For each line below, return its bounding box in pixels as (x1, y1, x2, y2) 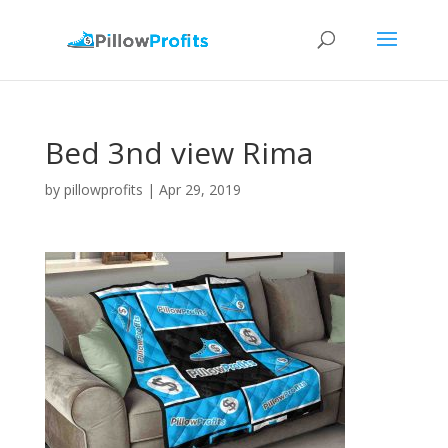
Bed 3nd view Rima (44, 132, 313, 173)
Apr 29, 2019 (158, 180, 241, 199)
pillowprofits (63, 180, 143, 199)
